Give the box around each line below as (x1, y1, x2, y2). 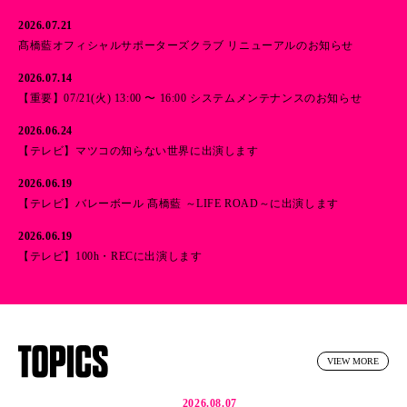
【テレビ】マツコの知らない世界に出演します (18, 144, 259, 157)
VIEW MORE (327, 356, 379, 367)
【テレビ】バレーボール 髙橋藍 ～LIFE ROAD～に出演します (18, 196, 339, 210)
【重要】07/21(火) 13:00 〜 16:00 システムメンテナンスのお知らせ (18, 91, 362, 104)
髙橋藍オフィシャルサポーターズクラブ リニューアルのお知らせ (18, 38, 353, 52)
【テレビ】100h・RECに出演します (18, 249, 203, 263)
